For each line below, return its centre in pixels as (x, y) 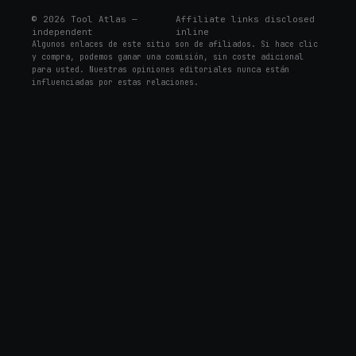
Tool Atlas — (101, 19)
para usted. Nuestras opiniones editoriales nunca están (161, 70)
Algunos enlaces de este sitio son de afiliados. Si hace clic (175, 44)
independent (62, 32)
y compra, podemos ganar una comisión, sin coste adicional (168, 57)
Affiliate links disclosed (246, 19)
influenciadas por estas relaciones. (115, 82)
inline (193, 32)
